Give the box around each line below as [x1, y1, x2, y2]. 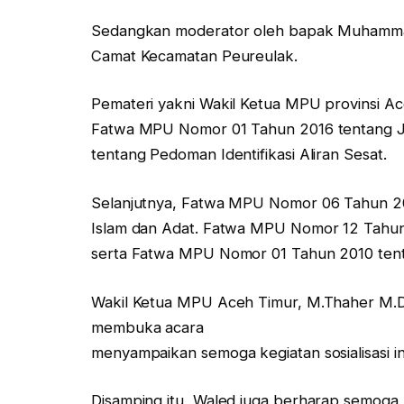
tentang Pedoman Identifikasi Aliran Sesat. [91, 145, 387, 164]
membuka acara [91, 317, 204, 336]
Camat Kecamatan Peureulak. [91, 46, 298, 65]
